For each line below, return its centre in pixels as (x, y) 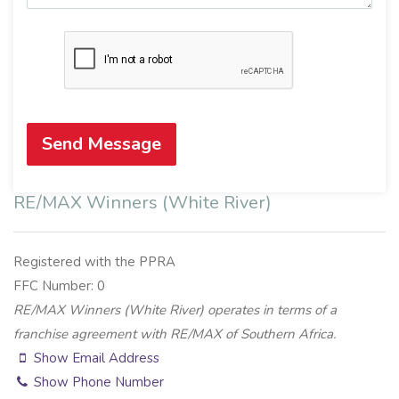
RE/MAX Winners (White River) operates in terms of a (175, 310)
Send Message (102, 144)
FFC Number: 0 (59, 286)
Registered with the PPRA (94, 262)
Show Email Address (95, 358)
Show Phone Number (98, 383)
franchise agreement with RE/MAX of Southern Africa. (175, 334)
